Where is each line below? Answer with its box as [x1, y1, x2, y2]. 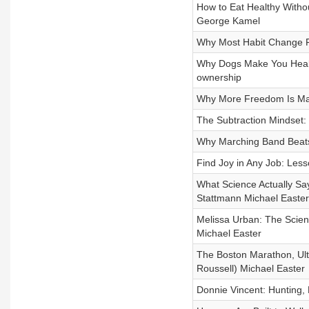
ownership [196, 72, 241, 83]
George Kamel [196, 15, 260, 26]
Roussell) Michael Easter [196, 263, 305, 274]
